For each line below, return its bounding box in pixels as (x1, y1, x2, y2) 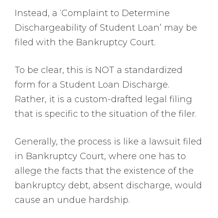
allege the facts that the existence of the (15, 165, 194, 177)
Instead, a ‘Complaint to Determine (15, 8, 170, 19)
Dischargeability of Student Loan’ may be (15, 22, 197, 34)
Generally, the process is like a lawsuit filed (15, 136, 202, 147)
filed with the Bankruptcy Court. (15, 37, 156, 48)
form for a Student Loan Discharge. (15, 79, 169, 91)
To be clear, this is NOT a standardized (15, 65, 182, 76)
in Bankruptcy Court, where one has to (15, 151, 186, 162)
